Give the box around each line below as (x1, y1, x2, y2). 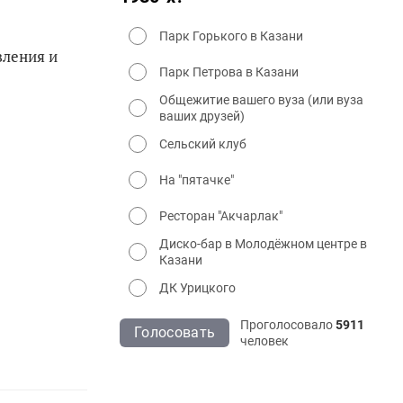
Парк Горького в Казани (159, 28, 303, 43)
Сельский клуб (159, 136, 246, 151)
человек (240, 333, 290, 348)
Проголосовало (240, 317, 336, 332)
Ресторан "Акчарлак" (159, 208, 282, 223)
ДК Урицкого (159, 280, 236, 295)
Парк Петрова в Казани (159, 64, 299, 79)
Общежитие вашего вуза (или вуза (159, 92, 363, 107)
